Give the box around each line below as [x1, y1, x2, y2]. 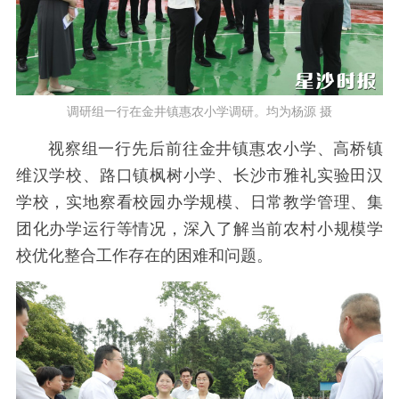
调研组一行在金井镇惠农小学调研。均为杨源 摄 [67, 104, 332, 119]
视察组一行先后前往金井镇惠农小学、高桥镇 [47, 139, 384, 158]
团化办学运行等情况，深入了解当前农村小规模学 [15, 219, 384, 238]
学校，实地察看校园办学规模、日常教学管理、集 [15, 192, 384, 211]
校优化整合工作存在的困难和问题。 [15, 246, 273, 265]
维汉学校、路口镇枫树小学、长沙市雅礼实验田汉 [15, 166, 384, 184]
